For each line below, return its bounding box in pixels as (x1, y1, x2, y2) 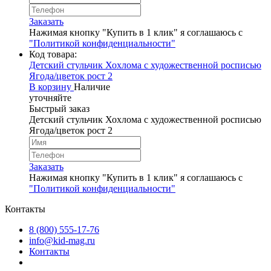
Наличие (74, 81, 110, 92)
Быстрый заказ (29, 103, 90, 114)
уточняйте (29, 92, 71, 103)
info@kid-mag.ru (29, 235, 95, 246)
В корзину (29, 81, 74, 92)
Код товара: (29, 48, 77, 59)
